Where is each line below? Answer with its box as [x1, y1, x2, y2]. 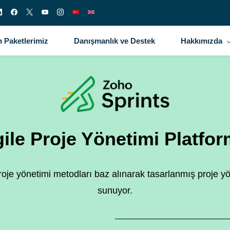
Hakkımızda [180, 36, 222, 45]
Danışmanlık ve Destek [73, 36, 155, 45]
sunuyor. [98, 185, 132, 196]
